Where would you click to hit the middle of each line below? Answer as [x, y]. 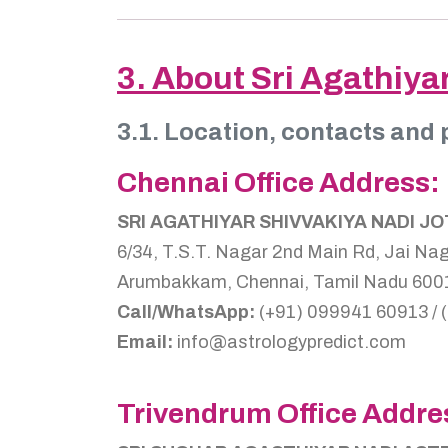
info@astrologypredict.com [289, 342]
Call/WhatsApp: [186, 312]
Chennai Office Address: [278, 182]
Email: [145, 342]
